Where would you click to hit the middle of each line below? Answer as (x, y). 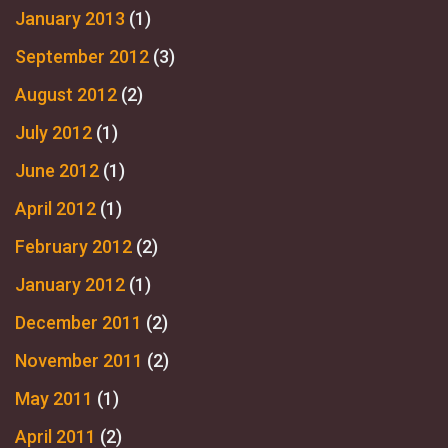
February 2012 (73, 246)
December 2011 (78, 322)
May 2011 (54, 398)
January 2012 (70, 284)
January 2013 (70, 18)
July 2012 (53, 132)
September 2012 (82, 56)
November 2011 (79, 360)
